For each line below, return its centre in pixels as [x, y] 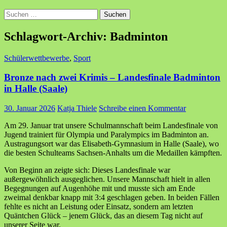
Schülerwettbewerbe [37, 58]
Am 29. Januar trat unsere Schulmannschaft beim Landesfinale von [111, 126]
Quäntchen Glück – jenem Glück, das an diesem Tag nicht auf [103, 216]
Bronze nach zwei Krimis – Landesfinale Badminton [112, 78]
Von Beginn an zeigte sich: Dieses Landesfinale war [87, 170]
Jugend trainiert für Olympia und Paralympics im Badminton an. [106, 135]
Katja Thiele [77, 108]
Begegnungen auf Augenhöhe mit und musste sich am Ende [100, 188]
